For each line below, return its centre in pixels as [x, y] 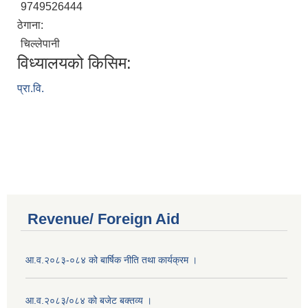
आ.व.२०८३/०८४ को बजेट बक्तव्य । [89, 301]
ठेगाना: [32, 25]
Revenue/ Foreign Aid [103, 219]
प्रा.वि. [31, 89]
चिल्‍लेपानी [40, 44]
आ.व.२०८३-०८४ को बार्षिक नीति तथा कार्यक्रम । [111, 260]
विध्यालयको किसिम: [74, 63]
